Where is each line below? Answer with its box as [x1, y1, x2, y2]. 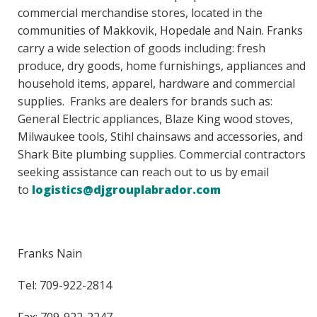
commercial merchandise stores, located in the [18, 5, 263, 21]
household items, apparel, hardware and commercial [18, 76, 295, 92]
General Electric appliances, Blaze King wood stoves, [18, 111, 293, 127]
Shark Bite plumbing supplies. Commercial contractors [18, 146, 306, 163]
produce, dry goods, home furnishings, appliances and [18, 58, 306, 74]
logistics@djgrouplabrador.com [32, 182, 224, 198]
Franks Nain [18, 246, 82, 262]
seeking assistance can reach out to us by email [18, 164, 269, 180]
